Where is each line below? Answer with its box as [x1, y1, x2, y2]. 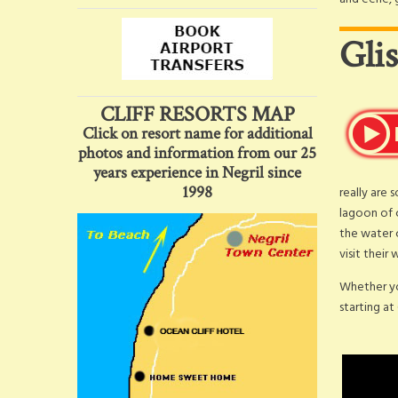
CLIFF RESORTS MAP [99, 100, 295, 128]
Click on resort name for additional [82, 123, 313, 145]
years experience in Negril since [93, 162, 301, 184]
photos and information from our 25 [78, 142, 316, 164]
